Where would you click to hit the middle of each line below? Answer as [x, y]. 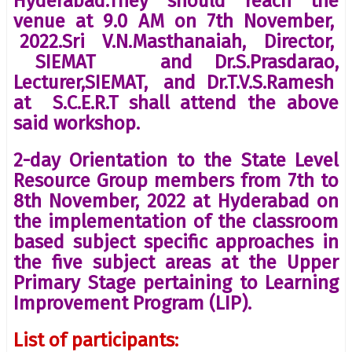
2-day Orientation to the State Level [176, 160]
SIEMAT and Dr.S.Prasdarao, [176, 62]
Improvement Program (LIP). [132, 303]
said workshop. [77, 123]
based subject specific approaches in [176, 242]
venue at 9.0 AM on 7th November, [176, 21]
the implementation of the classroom [176, 221]
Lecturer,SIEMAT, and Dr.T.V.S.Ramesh [176, 82]
